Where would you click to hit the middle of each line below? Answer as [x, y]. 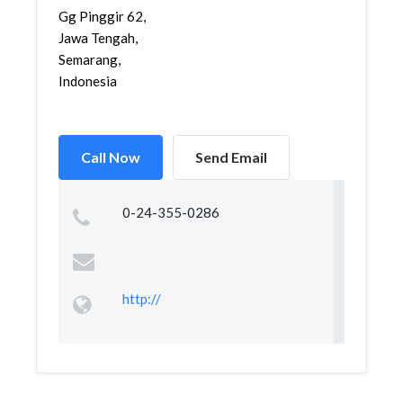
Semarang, [90, 59]
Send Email [231, 157]
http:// [141, 299]
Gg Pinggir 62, [102, 16]
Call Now [111, 157]
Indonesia [88, 81]
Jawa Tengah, [98, 38]
